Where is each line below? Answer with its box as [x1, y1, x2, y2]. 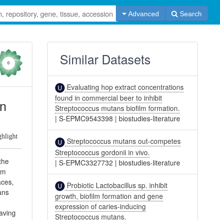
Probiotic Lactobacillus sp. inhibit [65, 180, 168, 190]
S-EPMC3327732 [59, 157, 113, 167]
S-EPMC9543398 [59, 113, 113, 124]
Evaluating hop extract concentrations [65, 82, 184, 92]
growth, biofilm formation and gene [55, 191, 164, 201]
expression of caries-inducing [55, 201, 146, 211]
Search [177, 10, 202, 18]
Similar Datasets [60, 50, 151, 68]
